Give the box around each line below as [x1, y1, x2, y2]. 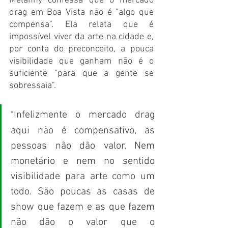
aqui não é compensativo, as [11, 125, 155, 137]
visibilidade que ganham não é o [9, 56, 154, 67]
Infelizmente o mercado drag [14, 109, 155, 122]
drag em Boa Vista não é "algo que [9, 7, 154, 18]
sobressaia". [9, 80, 56, 92]
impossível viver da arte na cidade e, [9, 32, 154, 43]
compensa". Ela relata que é [9, 19, 154, 31]
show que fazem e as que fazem [11, 201, 155, 214]
